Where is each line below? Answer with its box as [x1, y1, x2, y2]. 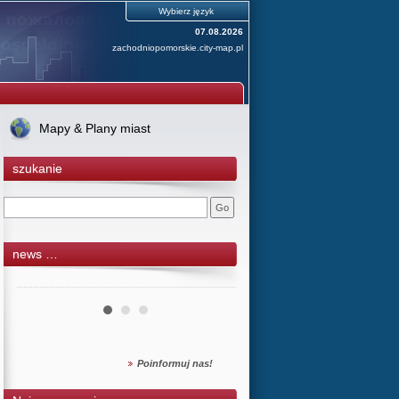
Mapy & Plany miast [38, 121, 151, 135]
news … [12, 247, 58, 261]
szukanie [12, 161, 62, 175]
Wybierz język [158, 6, 214, 16]
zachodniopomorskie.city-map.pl [111, 43, 243, 53]
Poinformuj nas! [136, 358, 213, 369]
